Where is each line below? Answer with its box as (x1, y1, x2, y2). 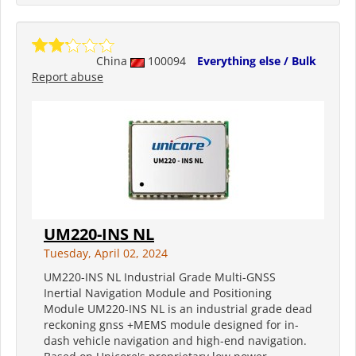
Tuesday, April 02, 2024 (44, 246, 168, 261)
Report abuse (32, 69, 103, 85)
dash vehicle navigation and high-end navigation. (44, 333, 307, 349)
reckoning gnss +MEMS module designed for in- (44, 317, 299, 333)
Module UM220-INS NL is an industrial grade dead (44, 301, 312, 317)
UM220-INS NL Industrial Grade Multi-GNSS (44, 269, 276, 285)
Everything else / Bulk (197, 53, 316, 69)
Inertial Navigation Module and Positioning (44, 285, 272, 301)
